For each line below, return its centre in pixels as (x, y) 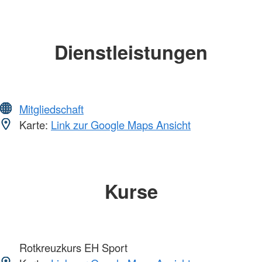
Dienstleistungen (131, 51)
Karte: (34, 124)
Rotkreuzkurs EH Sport (72, 248)
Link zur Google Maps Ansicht (121, 124)
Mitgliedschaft (51, 108)
